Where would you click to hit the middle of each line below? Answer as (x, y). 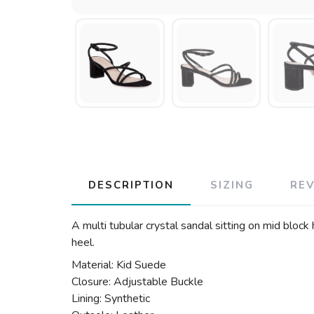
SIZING (232, 185)
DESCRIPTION (131, 185)
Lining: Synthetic (111, 299)
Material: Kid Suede (119, 265)
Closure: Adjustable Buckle (137, 282)
